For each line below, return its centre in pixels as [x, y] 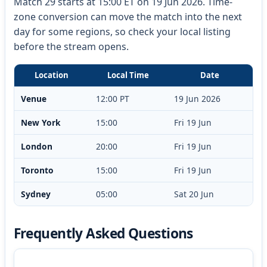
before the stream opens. [71, 46]
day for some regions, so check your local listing [122, 31]
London [36, 146]
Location [52, 75]
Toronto [37, 170]
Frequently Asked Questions [103, 233]
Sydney [35, 194]
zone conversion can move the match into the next [128, 16]
